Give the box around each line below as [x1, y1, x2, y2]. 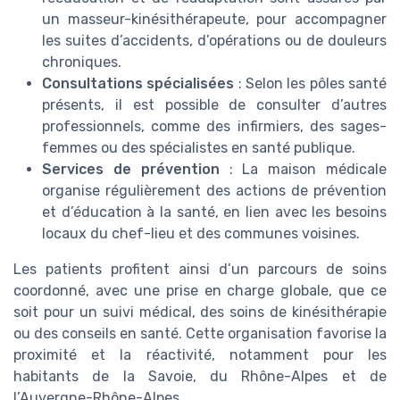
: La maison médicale [219, 160, 387, 178]
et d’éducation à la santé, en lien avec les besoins [42, 203, 387, 221]
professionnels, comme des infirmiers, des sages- [42, 117, 387, 135]
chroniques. [42, 53, 121, 71]
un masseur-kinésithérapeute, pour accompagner [42, 10, 387, 28]
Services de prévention [42, 160, 220, 178]
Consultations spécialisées [42, 74, 235, 92]
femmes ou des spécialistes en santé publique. [42, 138, 355, 156]
